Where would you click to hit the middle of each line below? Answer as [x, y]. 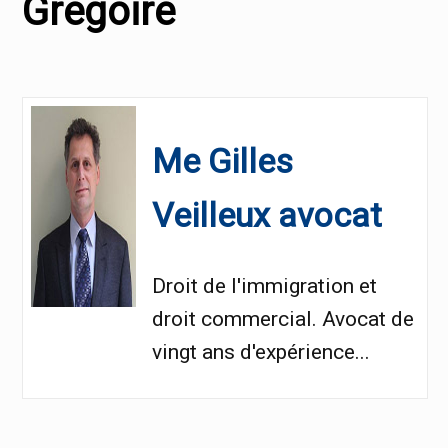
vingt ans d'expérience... [261, 352]
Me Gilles [223, 161]
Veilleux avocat [267, 215]
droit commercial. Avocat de [283, 319]
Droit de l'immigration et [265, 286]
